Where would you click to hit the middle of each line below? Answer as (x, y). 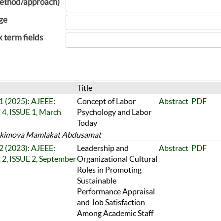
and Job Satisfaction (111, 202)
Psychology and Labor (114, 112)
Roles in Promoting (109, 169)
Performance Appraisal (116, 191)
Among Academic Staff (115, 213)
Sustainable (96, 180)
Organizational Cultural (117, 159)
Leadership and (103, 148)
